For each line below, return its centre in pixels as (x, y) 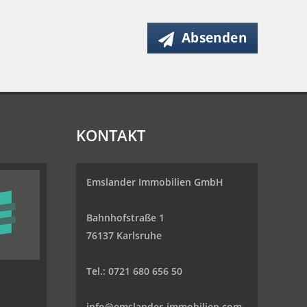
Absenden (214, 38)
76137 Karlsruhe (124, 235)
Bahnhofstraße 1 (125, 218)
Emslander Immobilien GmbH (155, 182)
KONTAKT (110, 135)
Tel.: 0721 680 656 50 (134, 271)
